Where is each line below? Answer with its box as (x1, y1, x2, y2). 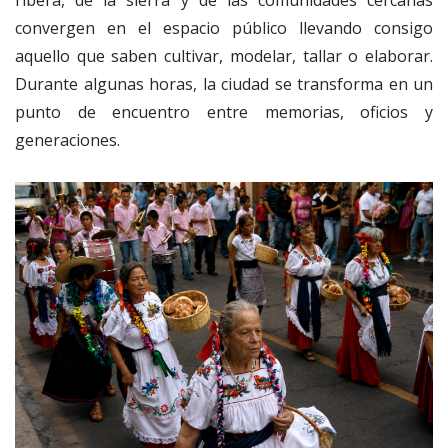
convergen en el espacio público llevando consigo (15, 17, 433, 40)
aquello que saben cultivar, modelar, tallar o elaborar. (15, 45, 433, 68)
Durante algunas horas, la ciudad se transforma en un (15, 73, 433, 96)
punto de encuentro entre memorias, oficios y (15, 101, 433, 124)
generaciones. (15, 129, 120, 152)
